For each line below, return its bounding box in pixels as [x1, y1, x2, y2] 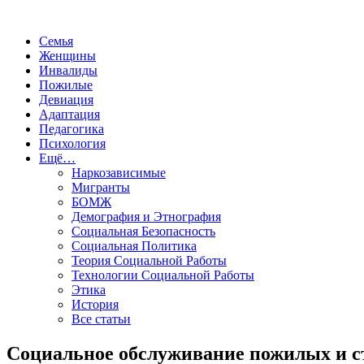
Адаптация [39, 107, 100, 121]
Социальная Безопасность [71, 224, 215, 238]
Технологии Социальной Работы [71, 268, 254, 282]
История [71, 297, 119, 311]
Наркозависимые [71, 166, 166, 180]
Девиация [39, 93, 93, 106]
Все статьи [71, 312, 131, 326]
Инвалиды [39, 63, 97, 77]
